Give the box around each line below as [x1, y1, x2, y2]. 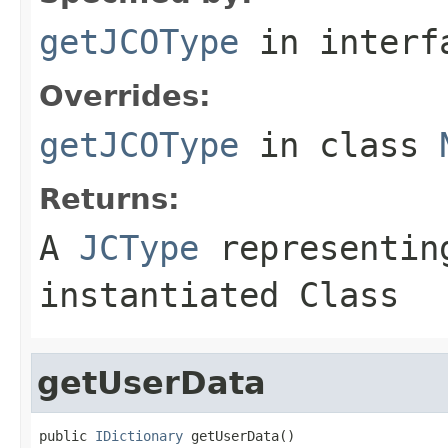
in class [239, 124, 439, 165]
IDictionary [95, 427, 183, 444]
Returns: [39, 181, 180, 216]
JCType [79, 227, 199, 268]
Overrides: [39, 78, 211, 113]
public [39, 427, 95, 444]
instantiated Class [39, 274, 399, 315]
